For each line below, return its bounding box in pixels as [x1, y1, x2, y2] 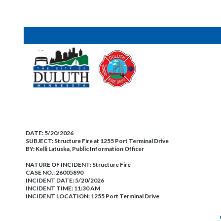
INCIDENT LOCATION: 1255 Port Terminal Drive [26, 192, 159, 200]
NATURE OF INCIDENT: [26, 161, 92, 168]
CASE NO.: [26, 169, 56, 176]
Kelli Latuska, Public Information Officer [36, 145, 144, 152]
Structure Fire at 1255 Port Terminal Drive [54, 137, 169, 145]
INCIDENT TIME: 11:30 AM [26, 184, 100, 192]
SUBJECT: [26, 137, 54, 145]
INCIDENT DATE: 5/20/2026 [26, 177, 104, 184]
